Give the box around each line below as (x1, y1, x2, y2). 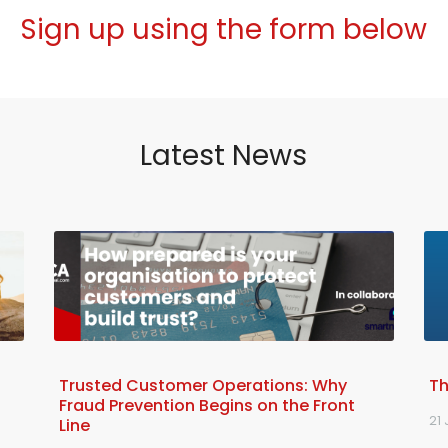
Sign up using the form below (20, 10, 428, 49)
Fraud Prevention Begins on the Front (58, 394, 355, 417)
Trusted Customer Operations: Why (58, 374, 347, 397)
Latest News (140, 136, 308, 175)
